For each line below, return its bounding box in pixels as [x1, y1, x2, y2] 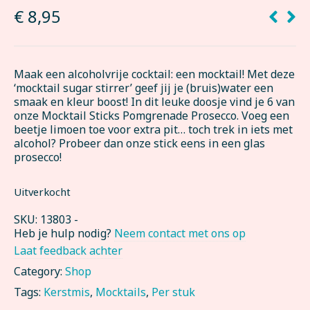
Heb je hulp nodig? [14, 226, 114, 241]
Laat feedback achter [14, 243, 122, 259]
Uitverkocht [14, 185, 71, 199]
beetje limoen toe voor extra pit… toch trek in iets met [14, 122, 293, 138]
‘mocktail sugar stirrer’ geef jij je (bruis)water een [14, 80, 273, 96]
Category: [14, 264, 65, 280]
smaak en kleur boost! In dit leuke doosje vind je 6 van [14, 94, 295, 110]
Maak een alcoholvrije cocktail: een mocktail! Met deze [14, 66, 295, 82]
